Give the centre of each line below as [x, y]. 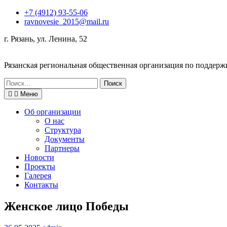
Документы [65, 139]
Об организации [53, 112]
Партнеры [62, 148]
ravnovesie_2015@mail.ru [67, 22]
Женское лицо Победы [66, 206]
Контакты [41, 185]
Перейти [18, 12]
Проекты [40, 166]
